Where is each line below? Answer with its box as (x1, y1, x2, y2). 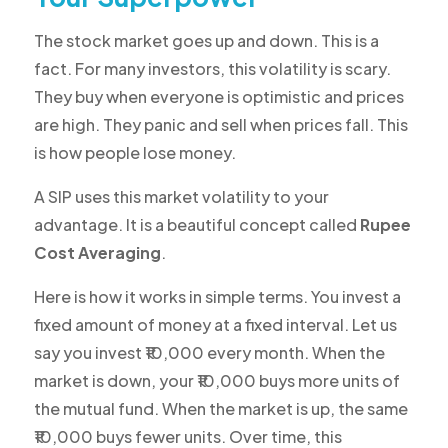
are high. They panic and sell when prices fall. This (33, 114, 408, 136)
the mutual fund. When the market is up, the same (33, 398, 408, 420)
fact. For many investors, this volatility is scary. (33, 58, 391, 80)
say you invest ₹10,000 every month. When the (33, 342, 385, 364)
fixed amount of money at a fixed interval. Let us (33, 314, 397, 336)
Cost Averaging (33, 242, 161, 264)
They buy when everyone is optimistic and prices (33, 86, 404, 108)
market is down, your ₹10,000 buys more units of (33, 370, 400, 392)
